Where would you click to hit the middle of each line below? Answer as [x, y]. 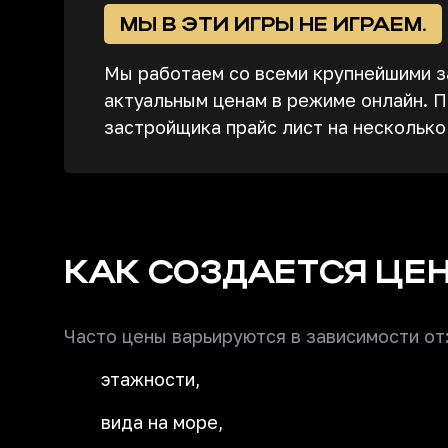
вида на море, [162, 422]
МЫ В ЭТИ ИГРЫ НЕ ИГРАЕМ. [273, 24]
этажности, [150, 379]
